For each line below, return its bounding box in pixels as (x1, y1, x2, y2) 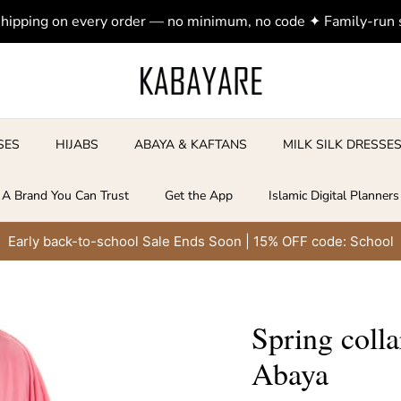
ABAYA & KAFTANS (134, 136, 248, 154)
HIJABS (55, 136, 99, 154)
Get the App (165, 187, 233, 205)
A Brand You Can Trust (2, 187, 129, 205)
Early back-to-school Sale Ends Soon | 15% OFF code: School (7, 233, 394, 251)
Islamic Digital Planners (269, 187, 399, 205)
